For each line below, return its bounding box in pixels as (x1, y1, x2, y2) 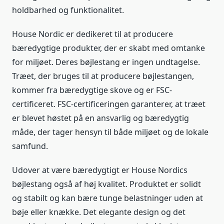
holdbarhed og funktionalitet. (12, 4, 124, 16)
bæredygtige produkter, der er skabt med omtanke (12, 42, 205, 54)
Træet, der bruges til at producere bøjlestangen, (12, 70, 194, 82)
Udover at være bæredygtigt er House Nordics (12, 164, 187, 176)
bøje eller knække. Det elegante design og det (12, 206, 185, 218)
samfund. (12, 140, 48, 152)
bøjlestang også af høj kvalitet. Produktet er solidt (12, 178, 201, 190)
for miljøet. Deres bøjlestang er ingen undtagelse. (12, 56, 200, 68)
